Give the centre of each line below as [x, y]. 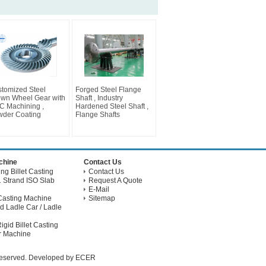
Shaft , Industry [99, 98]
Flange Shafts [98, 115]
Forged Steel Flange [108, 90]
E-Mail [99, 189]
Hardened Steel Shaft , [112, 106]
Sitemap [102, 198]
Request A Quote [115, 180]
